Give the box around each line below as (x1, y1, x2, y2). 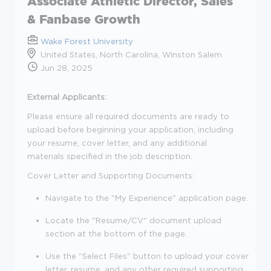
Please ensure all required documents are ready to (27, 112, 229, 120)
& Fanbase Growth (27, 12, 140, 26)
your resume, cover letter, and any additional (27, 139, 207, 147)
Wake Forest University (41, 37, 133, 45)
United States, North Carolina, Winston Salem (41, 50, 222, 59)
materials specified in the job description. (27, 152, 192, 160)
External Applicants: (27, 93, 106, 101)
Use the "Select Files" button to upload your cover (45, 252, 249, 260)
